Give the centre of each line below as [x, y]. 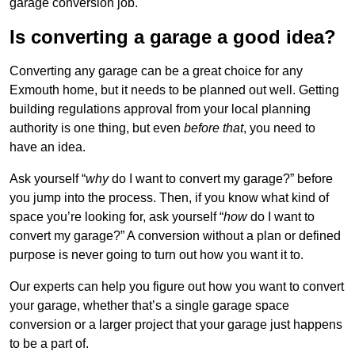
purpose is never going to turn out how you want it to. [157, 255]
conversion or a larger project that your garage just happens [176, 325]
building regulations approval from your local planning [160, 109]
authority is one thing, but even [97, 128]
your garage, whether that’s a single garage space [149, 306]
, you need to [279, 128]
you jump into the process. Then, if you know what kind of [169, 198]
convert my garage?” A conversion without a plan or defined [175, 236]
